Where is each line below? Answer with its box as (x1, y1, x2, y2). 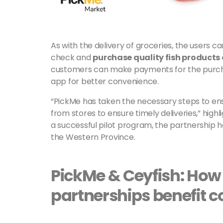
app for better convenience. (51, 76, 161, 88)
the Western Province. (51, 131, 135, 143)
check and (51, 52, 93, 64)
